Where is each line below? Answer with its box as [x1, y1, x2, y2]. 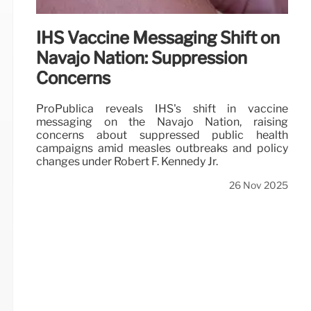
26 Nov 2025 [229, 178, 288, 192]
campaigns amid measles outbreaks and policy [36, 141, 288, 155]
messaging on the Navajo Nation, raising [36, 115, 288, 128]
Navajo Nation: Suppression [36, 47, 248, 68]
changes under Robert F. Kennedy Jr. [36, 154, 219, 168]
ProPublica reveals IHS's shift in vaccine [36, 101, 288, 115]
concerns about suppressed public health [36, 128, 288, 142]
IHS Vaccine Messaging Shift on [36, 27, 280, 48]
